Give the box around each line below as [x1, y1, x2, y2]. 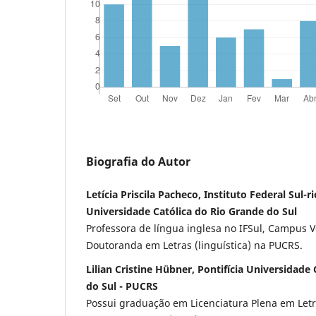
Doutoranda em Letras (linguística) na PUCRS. [86, 238, 303, 252]
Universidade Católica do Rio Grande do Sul [86, 204, 297, 218]
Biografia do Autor [86, 153, 190, 169]
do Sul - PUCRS [86, 279, 158, 293]
